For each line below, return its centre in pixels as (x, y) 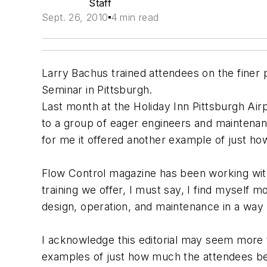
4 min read (135, 17)
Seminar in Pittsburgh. (97, 90)
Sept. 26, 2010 (75, 17)
